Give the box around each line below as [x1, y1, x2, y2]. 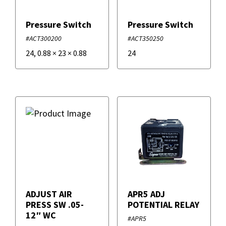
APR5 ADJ [127, 188, 165, 200]
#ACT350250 [127, 34, 163, 43]
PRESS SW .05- [26, 199, 84, 211]
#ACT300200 [26, 34, 62, 43]
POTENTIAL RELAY [127, 199, 199, 211]
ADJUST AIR [26, 188, 72, 200]
